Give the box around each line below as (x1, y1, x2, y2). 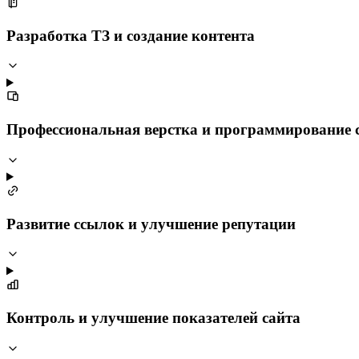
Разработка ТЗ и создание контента (6, 26, 255, 44)
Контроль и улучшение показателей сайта (6, 309, 301, 327)
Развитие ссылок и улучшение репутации (6, 215, 296, 232)
